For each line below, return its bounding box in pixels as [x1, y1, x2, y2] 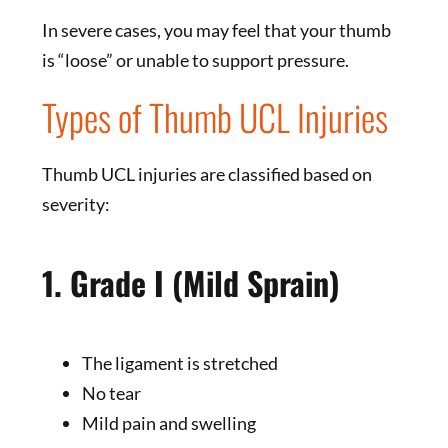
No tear [81, 381, 141, 404]
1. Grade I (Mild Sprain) [41, 259, 340, 307]
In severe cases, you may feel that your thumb [41, 18, 391, 41]
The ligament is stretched [81, 351, 278, 374]
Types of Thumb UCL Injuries [41, 89, 388, 143]
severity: [41, 192, 110, 215]
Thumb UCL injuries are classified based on [41, 162, 372, 185]
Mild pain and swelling [81, 411, 256, 434]
